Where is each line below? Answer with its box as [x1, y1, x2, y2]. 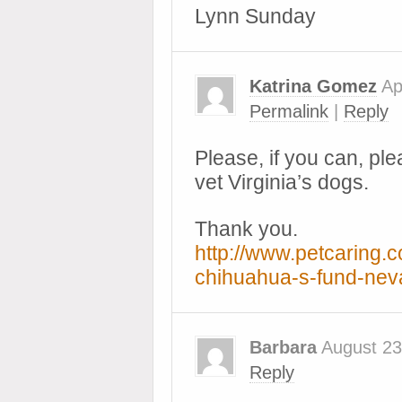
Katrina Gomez [249, 76, 377, 96]
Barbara [249, 337, 317, 357]
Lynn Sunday [195, 4, 316, 28]
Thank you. [195, 217, 298, 240]
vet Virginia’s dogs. [195, 170, 369, 194]
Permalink [249, 101, 328, 121]
